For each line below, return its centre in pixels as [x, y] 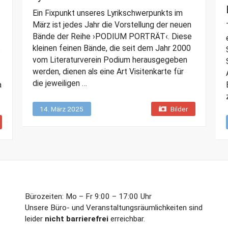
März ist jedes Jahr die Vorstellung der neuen [112, 25]
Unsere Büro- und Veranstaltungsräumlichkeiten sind [114, 208]
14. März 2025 [61, 109]
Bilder [179, 109]
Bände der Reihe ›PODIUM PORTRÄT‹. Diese [112, 37]
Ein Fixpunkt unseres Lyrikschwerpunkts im [107, 13]
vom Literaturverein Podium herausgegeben [110, 60]
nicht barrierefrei [77, 219]
